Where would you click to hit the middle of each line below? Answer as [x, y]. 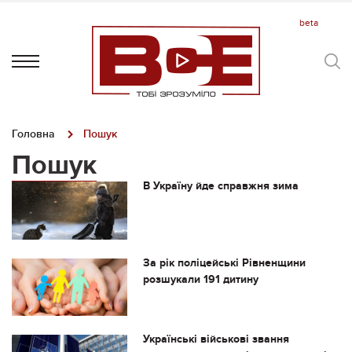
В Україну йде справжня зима [220, 186]
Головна [33, 134]
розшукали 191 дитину [200, 279]
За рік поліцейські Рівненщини [224, 262]
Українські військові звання [216, 339]
